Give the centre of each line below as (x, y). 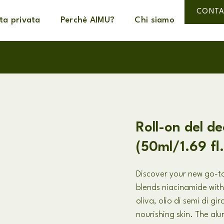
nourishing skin (163, 215)
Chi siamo (155, 20)
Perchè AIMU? (87, 20)
